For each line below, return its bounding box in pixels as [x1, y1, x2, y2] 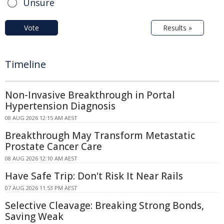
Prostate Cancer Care [5, 139, 102, 153]
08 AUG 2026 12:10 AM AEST [5, 154, 77, 162]
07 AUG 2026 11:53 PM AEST [5, 183, 77, 191]
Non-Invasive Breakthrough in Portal [5, 88, 175, 101]
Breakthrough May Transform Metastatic [5, 128, 195, 142]
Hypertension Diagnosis [5, 99, 115, 112]
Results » [163, 22, 192, 32]
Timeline [5, 57, 46, 71]
